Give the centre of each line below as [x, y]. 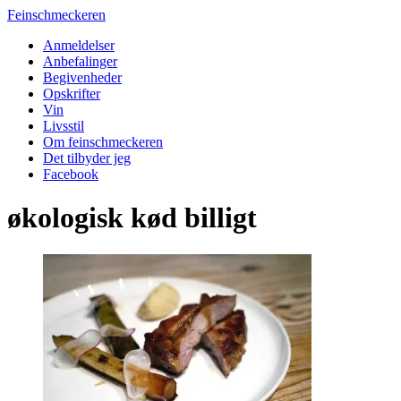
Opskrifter [72, 94]
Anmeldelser [79, 45]
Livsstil [64, 126]
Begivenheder [82, 77]
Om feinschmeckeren [103, 142]
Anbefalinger [80, 61]
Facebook [71, 174]
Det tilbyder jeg [87, 158]
